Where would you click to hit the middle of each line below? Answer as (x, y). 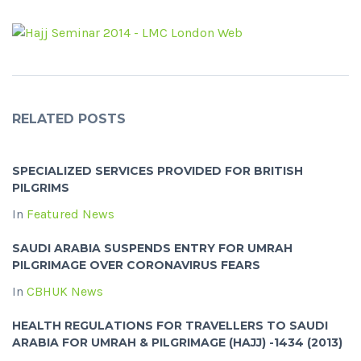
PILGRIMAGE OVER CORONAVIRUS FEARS (136, 266)
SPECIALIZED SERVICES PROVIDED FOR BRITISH (158, 171)
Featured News (71, 214)
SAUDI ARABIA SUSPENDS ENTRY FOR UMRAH (152, 249)
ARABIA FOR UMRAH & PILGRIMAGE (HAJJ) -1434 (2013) (177, 343)
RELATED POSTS (69, 119)
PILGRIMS (41, 188)
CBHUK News (65, 292)
